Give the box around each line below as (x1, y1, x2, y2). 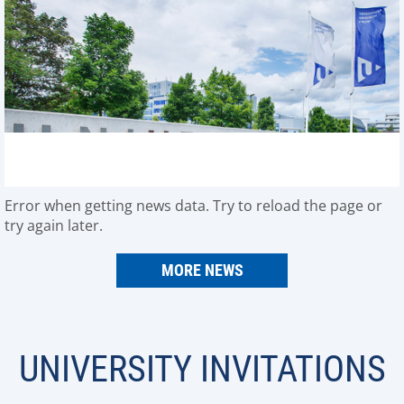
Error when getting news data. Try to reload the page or (5, 196, 382, 216)
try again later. (5, 216, 103, 235)
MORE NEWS (161, 261, 243, 280)
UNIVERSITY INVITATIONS (18, 348, 386, 390)
